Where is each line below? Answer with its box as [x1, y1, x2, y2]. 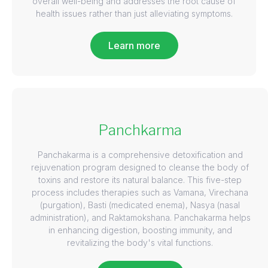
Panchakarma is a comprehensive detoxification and [37, 149, 243, 160]
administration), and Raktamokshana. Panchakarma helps [29, 212, 251, 223]
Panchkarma [98, 121, 182, 139]
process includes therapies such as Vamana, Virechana [32, 187, 248, 197]
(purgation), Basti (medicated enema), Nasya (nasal [40, 199, 240, 210]
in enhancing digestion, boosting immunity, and [48, 224, 232, 235]
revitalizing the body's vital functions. [67, 237, 213, 248]
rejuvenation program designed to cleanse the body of [31, 162, 249, 172]
